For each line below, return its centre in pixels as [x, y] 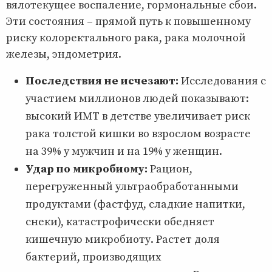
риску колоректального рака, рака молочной [126, 38]
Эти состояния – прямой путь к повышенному [128, 21]
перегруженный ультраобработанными [132, 186]
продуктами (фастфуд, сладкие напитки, [135, 204]
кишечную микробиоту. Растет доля [123, 239]
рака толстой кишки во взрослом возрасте [138, 134]
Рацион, [170, 169]
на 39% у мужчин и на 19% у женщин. [124, 151]
